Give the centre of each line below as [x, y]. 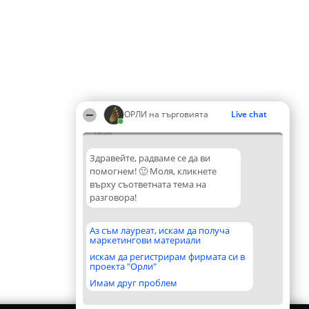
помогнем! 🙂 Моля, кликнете [153, 171]
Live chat [249, 114]
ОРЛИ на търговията [166, 114]
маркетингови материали [145, 240]
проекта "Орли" [123, 266]
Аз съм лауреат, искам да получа [160, 230]
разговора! [113, 197]
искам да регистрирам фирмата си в [167, 257]
